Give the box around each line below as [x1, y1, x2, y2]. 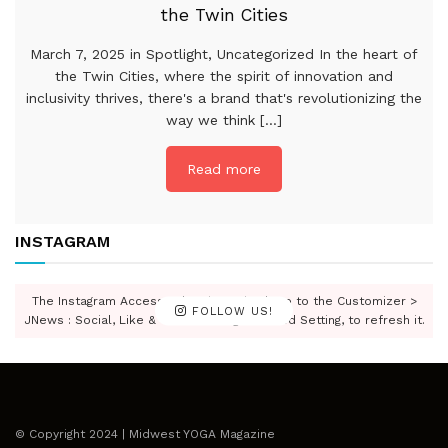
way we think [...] [166, 112, 282, 129]
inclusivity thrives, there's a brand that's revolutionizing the [26, 90, 422, 107]
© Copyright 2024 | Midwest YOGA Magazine [15, 427, 275, 442]
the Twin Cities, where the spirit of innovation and [55, 68, 393, 85]
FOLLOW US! [187, 304, 273, 318]
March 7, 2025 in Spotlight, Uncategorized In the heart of [30, 46, 418, 63]
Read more [187, 161, 261, 178]
